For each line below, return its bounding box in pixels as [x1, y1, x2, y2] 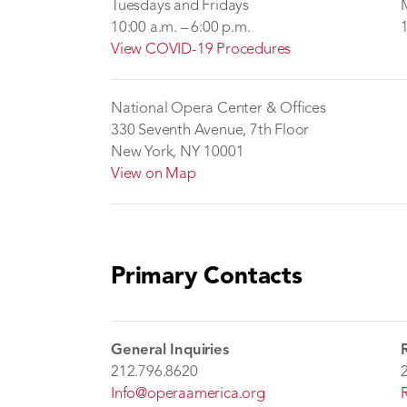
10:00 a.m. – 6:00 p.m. [111, 20, 251, 35]
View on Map [111, 166, 196, 182]
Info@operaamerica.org [111, 386, 265, 402]
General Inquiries [111, 342, 229, 358]
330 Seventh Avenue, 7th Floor [111, 123, 310, 138]
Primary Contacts [111, 265, 303, 289]
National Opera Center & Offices [111, 101, 326, 116]
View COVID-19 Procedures [111, 42, 292, 57]
